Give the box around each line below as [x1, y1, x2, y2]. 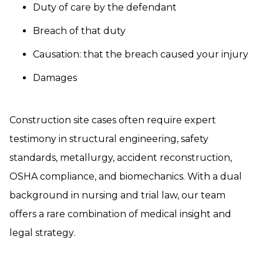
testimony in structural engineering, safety [9, 133, 208, 145]
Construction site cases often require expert [9, 114, 216, 126]
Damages [33, 72, 77, 84]
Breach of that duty [33, 25, 126, 37]
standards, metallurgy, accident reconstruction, [9, 152, 232, 164]
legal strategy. [9, 227, 75, 239]
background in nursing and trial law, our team [9, 190, 225, 201]
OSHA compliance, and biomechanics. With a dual [9, 171, 242, 183]
